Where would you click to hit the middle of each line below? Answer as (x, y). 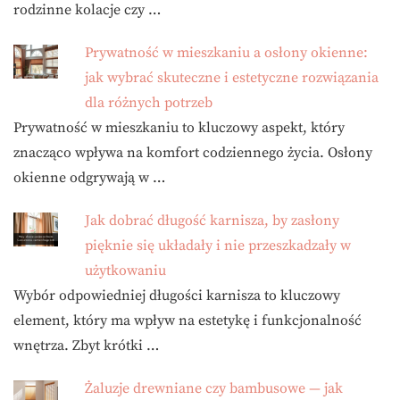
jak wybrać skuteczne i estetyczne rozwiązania (232, 78)
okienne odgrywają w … (89, 178)
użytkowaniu (125, 271)
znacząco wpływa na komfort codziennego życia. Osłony (193, 153)
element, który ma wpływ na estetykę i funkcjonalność (187, 321)
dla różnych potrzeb (149, 103)
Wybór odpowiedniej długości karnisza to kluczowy (177, 296)
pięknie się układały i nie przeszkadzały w (218, 246)
